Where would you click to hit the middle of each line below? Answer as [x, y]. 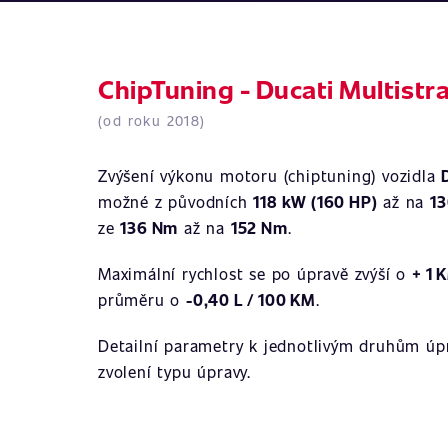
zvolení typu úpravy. [175, 371]
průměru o [142, 299]
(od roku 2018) [152, 120]
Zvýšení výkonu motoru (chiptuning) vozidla [270, 175]
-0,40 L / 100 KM [251, 299]
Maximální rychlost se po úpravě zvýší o [255, 273]
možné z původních [176, 201]
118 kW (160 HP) [315, 201]
